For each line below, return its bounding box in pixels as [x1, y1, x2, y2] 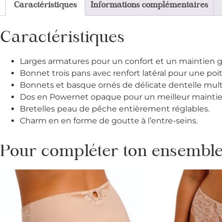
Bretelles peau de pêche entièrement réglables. [20, 104, 210, 114]
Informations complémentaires [91, 1, 208, 10]
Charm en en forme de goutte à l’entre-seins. [20, 116, 198, 126]
